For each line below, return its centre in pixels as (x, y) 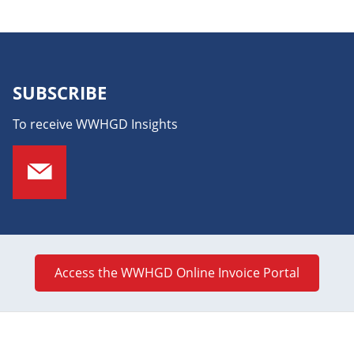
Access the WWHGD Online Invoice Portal (177, 273)
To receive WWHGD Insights (95, 124)
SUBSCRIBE (60, 92)
